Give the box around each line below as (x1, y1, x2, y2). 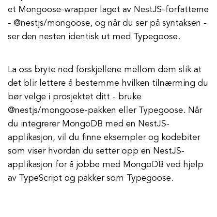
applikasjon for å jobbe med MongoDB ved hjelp (8, 160, 203, 169)
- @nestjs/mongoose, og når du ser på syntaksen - (8, 19, 207, 28)
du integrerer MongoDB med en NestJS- (8, 120, 170, 128)
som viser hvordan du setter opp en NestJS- (8, 147, 185, 155)
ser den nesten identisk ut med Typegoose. (8, 32, 180, 41)
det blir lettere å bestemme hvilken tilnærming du (8, 79, 208, 88)
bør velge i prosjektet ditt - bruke (8, 93, 141, 101)
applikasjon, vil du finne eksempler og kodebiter (8, 133, 200, 142)
